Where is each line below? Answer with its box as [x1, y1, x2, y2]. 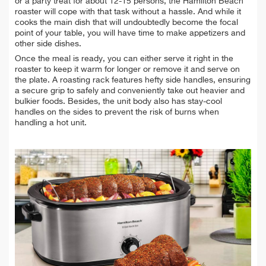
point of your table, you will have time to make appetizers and [15, 28, 245, 37]
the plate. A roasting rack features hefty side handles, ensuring [15, 75, 251, 84]
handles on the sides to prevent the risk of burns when [15, 107, 219, 116]
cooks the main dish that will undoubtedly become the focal [15, 18, 238, 27]
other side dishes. [15, 39, 81, 48]
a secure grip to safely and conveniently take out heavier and [15, 86, 245, 95]
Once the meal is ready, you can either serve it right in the [15, 54, 233, 63]
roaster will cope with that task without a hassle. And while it [15, 7, 241, 16]
